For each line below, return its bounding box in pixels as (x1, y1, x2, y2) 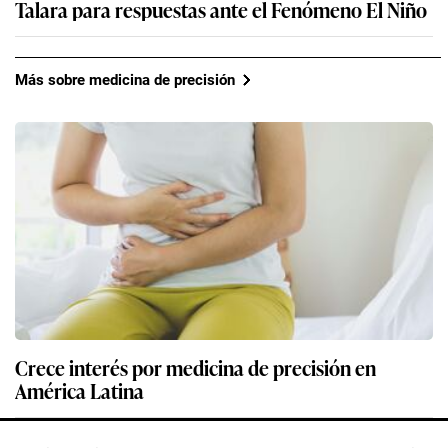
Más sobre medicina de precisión (15, 70, 235, 89)
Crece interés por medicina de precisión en (15, 352, 376, 383)
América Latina (15, 375, 144, 406)
